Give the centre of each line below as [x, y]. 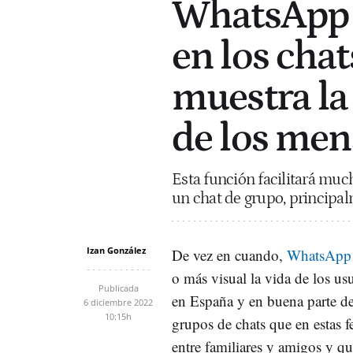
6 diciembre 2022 [118, 302]
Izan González [116, 250]
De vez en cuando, [229, 255]
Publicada [118, 288]
